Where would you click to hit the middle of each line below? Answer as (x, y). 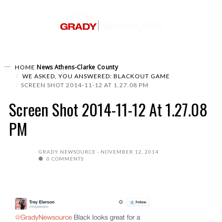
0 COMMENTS (64, 159)
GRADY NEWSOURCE (67, 152)
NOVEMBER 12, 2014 (130, 152)
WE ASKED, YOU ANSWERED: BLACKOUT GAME (95, 76)
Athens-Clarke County (86, 67)
